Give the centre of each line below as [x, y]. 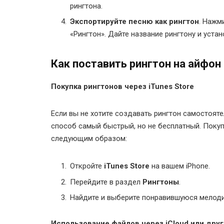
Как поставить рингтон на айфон [136, 64]
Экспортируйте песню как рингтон [134, 22]
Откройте [87, 166]
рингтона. [86, 6]
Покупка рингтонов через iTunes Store [122, 86]
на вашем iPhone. [180, 166]
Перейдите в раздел [106, 182]
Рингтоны [161, 182]
